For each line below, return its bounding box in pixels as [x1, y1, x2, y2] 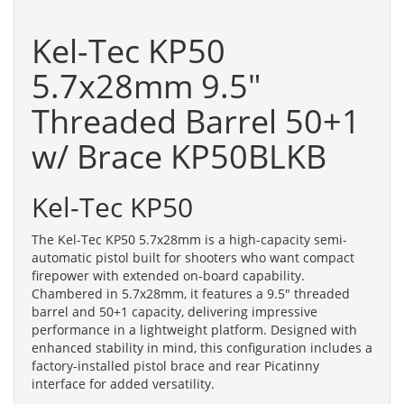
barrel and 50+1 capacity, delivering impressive [32, 302, 317, 320]
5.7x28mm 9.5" [32, 63, 261, 108]
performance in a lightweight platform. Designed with [32, 320, 357, 338]
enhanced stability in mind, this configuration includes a [32, 338, 372, 356]
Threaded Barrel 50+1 [32, 98, 361, 143]
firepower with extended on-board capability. [32, 266, 305, 284]
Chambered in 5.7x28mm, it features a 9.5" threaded [32, 284, 350, 302]
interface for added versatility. [32, 374, 215, 392]
